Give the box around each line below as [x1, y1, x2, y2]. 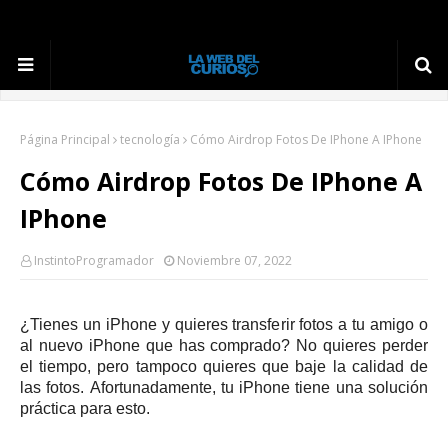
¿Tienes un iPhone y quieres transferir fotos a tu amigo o [20, 316, 428, 333]
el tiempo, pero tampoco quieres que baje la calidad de [20, 358, 428, 375]
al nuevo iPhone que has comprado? [20, 337, 297, 354]
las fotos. [20, 379, 90, 396]
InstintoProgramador [34, 252, 154, 269]
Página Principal [20, 131, 110, 148]
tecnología [120, 131, 180, 148]
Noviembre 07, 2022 [177, 252, 292, 269]
